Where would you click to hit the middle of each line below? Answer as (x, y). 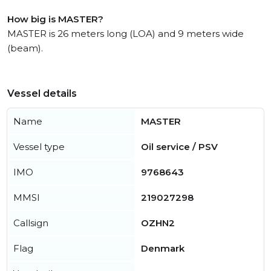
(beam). (25, 48)
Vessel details (42, 94)
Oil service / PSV (179, 147)
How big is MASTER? (55, 19)
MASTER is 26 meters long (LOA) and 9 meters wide (126, 34)
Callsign (31, 223)
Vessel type (39, 147)
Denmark (163, 249)
